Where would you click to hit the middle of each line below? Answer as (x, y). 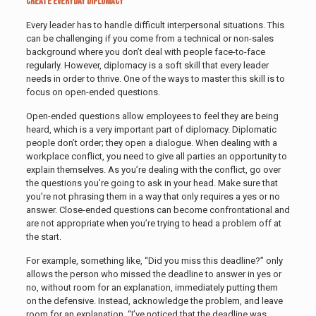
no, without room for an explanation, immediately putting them (152, 287)
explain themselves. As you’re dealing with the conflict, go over (153, 169)
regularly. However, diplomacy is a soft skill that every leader (147, 65)
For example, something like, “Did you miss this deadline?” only (154, 260)
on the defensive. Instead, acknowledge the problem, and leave (154, 300)
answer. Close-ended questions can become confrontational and (158, 209)
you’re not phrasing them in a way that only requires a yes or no (153, 196)
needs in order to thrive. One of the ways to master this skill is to (155, 78)
